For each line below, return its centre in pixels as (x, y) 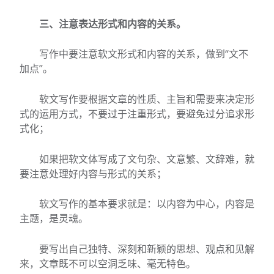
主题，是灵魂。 (54, 219)
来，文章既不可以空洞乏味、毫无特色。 (108, 263)
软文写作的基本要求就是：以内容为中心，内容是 (147, 204)
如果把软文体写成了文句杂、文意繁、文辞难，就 (147, 159)
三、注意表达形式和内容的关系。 (113, 24)
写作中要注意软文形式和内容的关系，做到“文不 (144, 54)
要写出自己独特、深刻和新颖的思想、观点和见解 (147, 249)
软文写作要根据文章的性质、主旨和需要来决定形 (147, 99)
